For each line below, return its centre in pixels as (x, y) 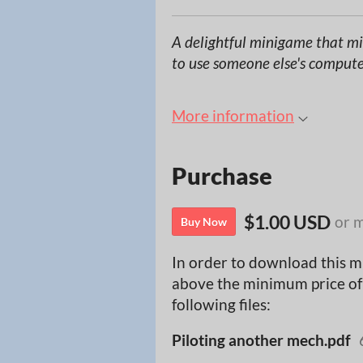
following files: (221, 305)
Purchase (222, 175)
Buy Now (204, 222)
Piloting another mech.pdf (261, 340)
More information (233, 115)
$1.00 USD (287, 222)
